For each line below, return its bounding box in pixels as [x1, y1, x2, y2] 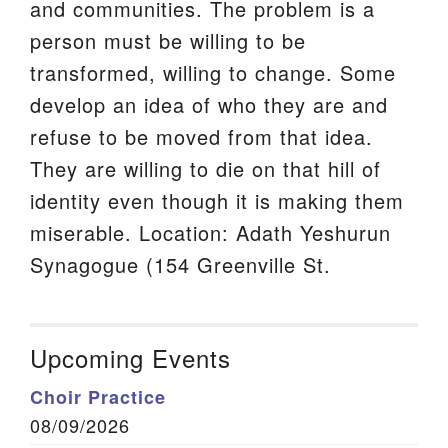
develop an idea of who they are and [30, 90, 388, 119]
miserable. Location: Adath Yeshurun [30, 218, 391, 247]
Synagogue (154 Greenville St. [30, 250, 331, 279]
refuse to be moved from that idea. [30, 122, 373, 151]
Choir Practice [30, 384, 166, 410]
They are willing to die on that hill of [30, 154, 381, 183]
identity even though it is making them [30, 186, 404, 215]
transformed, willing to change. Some [30, 58, 396, 87]
